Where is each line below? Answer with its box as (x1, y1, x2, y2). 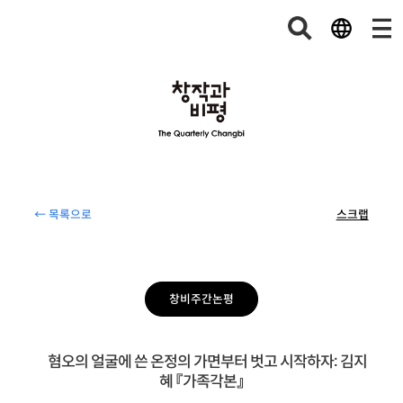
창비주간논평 (169, 291, 234, 307)
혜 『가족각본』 (159, 371, 244, 391)
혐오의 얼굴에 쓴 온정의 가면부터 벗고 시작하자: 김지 (47, 351, 367, 372)
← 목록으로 (34, 208, 93, 223)
